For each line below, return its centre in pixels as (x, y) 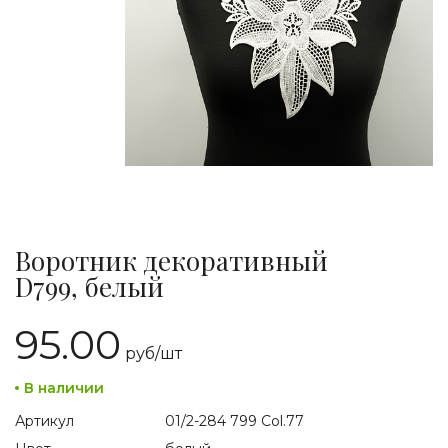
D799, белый (89, 286)
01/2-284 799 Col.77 (234, 421)
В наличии (64, 388)
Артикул (44, 421)
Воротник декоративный (171, 260)
